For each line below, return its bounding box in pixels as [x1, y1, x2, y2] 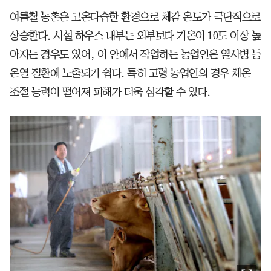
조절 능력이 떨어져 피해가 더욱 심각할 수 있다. [10, 87, 211, 98]
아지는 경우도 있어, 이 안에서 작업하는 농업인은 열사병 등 [10, 49, 261, 60]
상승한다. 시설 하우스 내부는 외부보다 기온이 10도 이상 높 [10, 30, 261, 42]
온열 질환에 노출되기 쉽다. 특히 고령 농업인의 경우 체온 [10, 68, 250, 79]
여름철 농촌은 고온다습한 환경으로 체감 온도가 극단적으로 [10, 11, 261, 23]
